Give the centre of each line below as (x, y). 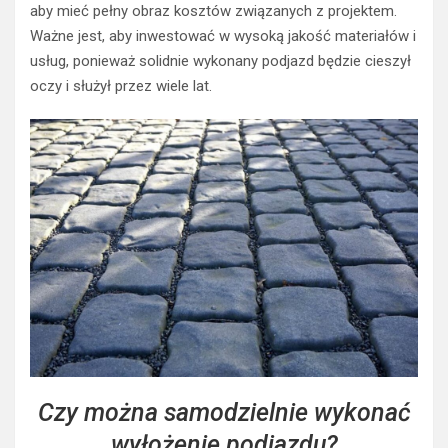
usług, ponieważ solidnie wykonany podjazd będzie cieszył (220, 60)
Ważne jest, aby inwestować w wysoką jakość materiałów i (223, 35)
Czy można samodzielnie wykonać (224, 413)
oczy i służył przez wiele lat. (121, 85)
